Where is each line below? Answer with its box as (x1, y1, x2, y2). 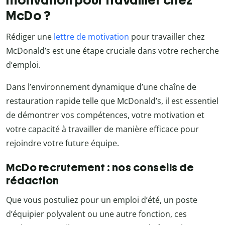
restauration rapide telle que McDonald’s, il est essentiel (6, 95, 218, 107)
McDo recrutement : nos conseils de (6, 161, 194, 175)
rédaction (6, 174, 59, 188)
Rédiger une (6, 31, 54, 43)
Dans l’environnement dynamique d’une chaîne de (6, 81, 196, 93)
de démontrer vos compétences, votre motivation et (6, 109, 204, 121)
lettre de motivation (54, 31, 129, 43)
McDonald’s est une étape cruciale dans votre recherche (6, 45, 219, 57)
